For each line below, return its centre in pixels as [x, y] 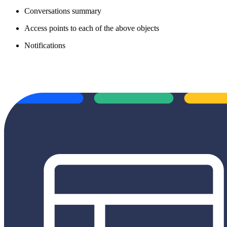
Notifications [45, 45]
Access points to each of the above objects [93, 28]
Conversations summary [64, 11]
